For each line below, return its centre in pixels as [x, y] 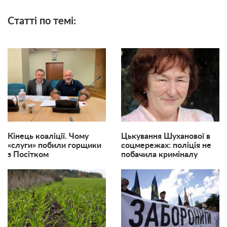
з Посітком [28, 155]
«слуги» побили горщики [54, 146]
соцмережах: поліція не [166, 146]
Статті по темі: [42, 21]
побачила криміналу [159, 155]
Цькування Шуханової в [166, 137]
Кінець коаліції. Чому [48, 137]
